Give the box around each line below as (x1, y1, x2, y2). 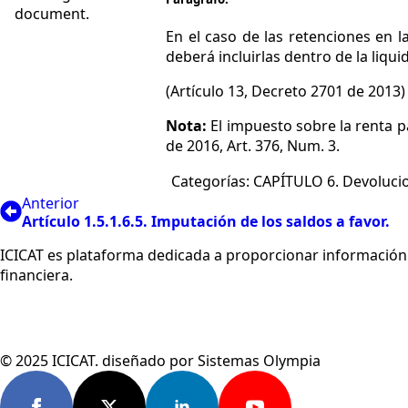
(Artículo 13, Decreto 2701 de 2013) (166, 80, 406, 101)
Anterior (22, 192, 79, 213)
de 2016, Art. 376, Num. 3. (166, 135, 341, 156)
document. (15, 4, 89, 24)
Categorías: (171, 171, 254, 192)
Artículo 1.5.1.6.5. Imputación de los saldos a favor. (22, 210, 390, 231)
